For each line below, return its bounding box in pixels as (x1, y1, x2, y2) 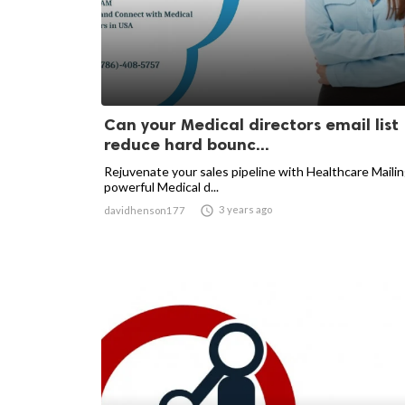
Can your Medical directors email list (104, 115, 399, 135)
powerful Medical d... (104, 179, 219, 194)
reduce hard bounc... (104, 135, 269, 155)
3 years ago (219, 203, 272, 215)
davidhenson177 (104, 204, 185, 216)
